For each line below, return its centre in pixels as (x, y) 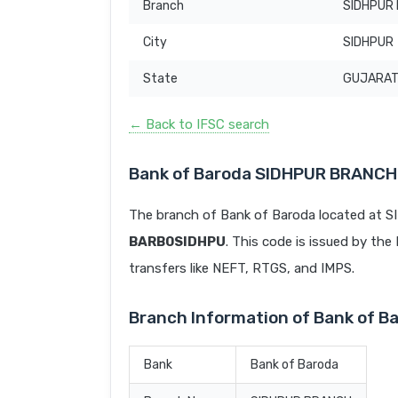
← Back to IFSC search (199, 125)
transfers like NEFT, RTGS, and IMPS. (242, 269)
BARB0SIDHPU (177, 242)
